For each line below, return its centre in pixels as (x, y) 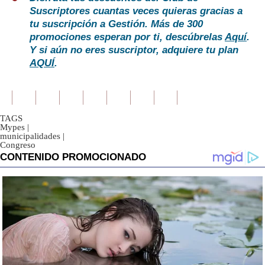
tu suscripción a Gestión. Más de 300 (116, 24)
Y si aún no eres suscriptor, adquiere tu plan (134, 50)
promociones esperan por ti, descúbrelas (127, 37)
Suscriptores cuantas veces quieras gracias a (136, 11)
